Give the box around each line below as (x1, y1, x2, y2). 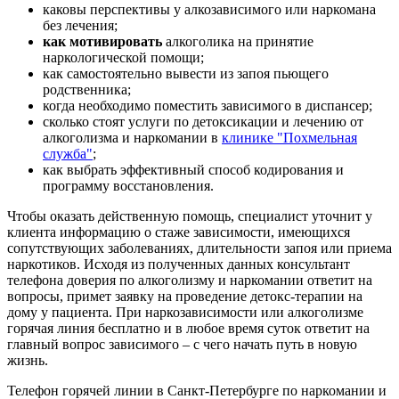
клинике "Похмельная (222, 130, 357, 146)
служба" (43, 146, 93, 162)
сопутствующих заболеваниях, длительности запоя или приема (7, 240, 392, 256)
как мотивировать (43, 34, 162, 50)
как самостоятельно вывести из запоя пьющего (43, 66, 329, 82)
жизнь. (7, 353, 48, 369)
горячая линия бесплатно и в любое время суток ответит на (7, 321, 370, 337)
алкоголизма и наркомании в (43, 130, 222, 146)
